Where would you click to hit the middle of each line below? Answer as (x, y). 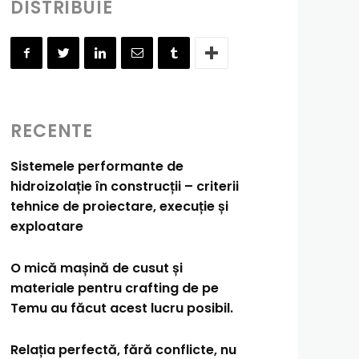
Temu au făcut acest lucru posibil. (122, 308)
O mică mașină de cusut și (97, 268)
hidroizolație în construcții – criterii (125, 186)
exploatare (47, 226)
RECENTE (52, 131)
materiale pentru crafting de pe (115, 288)
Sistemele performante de (97, 166)
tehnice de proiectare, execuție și (120, 206)
